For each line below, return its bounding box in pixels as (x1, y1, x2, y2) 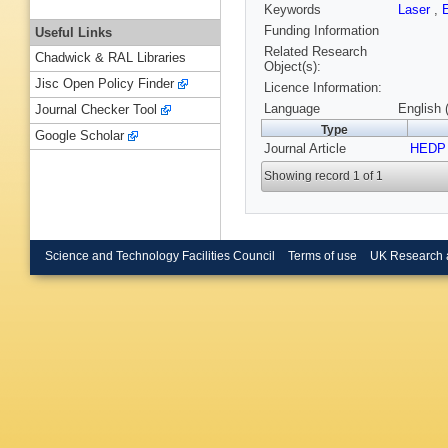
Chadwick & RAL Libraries (35, 50, 186, 66)
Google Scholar (35, 128, 124, 144)
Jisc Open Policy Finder (35, 76, 174, 92)
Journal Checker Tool (35, 102, 157, 118)
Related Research (264, 44, 367, 60)
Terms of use (287, 249, 357, 262)
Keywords (264, 2, 321, 18)
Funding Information (264, 23, 379, 39)
